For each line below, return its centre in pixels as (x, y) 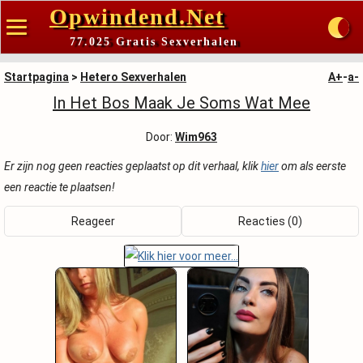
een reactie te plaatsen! (60, 187)
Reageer (93, 221)
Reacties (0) (270, 221)
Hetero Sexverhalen (133, 77)
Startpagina (36, 77)
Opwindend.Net (137, 16)
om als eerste (312, 166)
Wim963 (196, 137)
